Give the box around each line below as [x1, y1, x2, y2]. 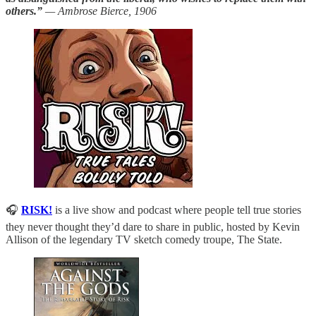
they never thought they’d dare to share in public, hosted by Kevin [6, 221, 300, 233]
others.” [6, 5, 42, 18]
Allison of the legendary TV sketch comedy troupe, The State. [6, 233, 282, 246]
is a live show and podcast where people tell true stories [52, 204, 301, 217]
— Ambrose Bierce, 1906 [42, 5, 157, 18]
